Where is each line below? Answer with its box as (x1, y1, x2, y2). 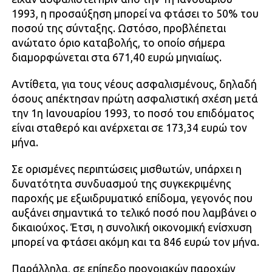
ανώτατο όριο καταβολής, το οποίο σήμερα (11, 36, 225, 49)
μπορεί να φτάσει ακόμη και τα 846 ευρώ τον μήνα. (11, 236, 259, 248)
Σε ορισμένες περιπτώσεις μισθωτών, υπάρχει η (11, 163, 242, 175)
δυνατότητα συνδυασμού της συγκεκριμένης (11, 177, 231, 189)
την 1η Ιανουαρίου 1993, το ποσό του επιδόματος (11, 107, 254, 119)
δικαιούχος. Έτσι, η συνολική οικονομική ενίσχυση (11, 221, 252, 233)
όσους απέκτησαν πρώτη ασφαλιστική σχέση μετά (11, 92, 258, 104)
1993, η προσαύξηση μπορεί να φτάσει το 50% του (11, 7, 259, 19)
